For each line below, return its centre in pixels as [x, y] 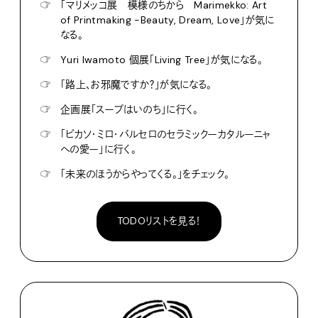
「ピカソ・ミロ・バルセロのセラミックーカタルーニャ [166, 134]
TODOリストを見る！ [159, 221]
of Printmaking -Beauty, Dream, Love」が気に [168, 20]
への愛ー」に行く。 [99, 149]
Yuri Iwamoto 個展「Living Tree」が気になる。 [161, 59]
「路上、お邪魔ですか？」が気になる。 [136, 84]
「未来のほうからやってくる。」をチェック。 [145, 174]
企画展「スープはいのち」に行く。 [130, 109]
